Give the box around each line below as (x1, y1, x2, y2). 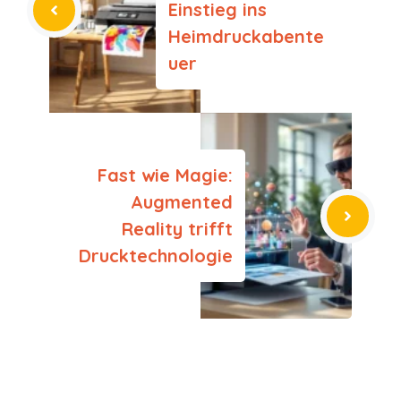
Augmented (131, 191, 233, 213)
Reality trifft (122, 218, 233, 240)
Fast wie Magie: (98, 164, 233, 186)
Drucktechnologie (79, 244, 233, 267)
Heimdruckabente (168, 25, 324, 47)
